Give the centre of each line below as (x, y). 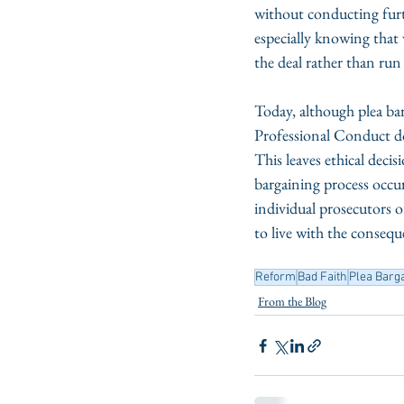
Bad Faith (322, 277)
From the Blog (292, 301)
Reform (275, 277)
